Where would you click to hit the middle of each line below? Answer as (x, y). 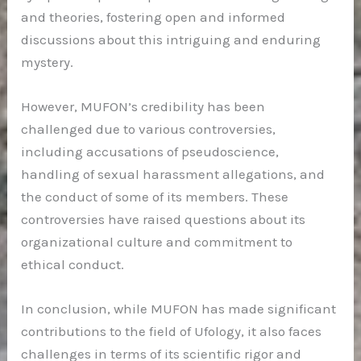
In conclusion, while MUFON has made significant (179, 309)
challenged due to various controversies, (149, 129)
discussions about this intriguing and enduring (171, 39)
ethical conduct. (73, 265)
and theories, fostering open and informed (154, 17)
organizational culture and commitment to (157, 242)
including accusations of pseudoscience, (150, 152)
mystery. (48, 62)
